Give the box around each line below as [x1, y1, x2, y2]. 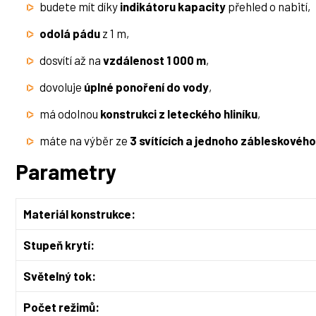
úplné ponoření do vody [84, 80, 209, 95]
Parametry [16, 159, 116, 185]
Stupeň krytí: [23, 238, 95, 253]
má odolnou [39, 107, 100, 121]
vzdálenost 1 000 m [103, 53, 206, 68]
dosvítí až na [39, 53, 103, 68]
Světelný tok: [23, 269, 96, 284]
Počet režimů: [23, 300, 99, 315]
